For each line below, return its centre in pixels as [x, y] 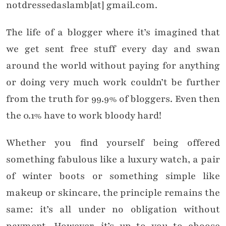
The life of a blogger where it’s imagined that [113, 33]
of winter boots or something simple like [113, 176]
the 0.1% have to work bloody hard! [84, 116]
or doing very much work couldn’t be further [113, 82]
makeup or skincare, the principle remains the [113, 193]
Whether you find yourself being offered [113, 143]
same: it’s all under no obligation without [113, 210]
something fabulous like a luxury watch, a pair [113, 160]
